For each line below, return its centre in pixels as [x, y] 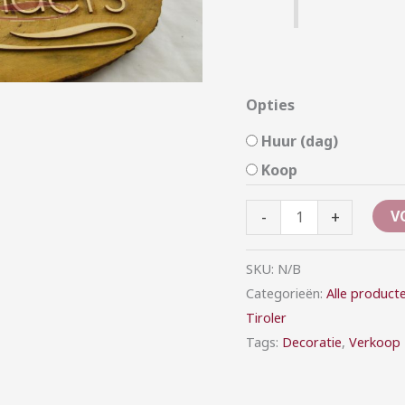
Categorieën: [286, 293]
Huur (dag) [300, 141]
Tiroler [266, 317]
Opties [270, 105]
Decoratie [312, 342]
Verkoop [375, 342]
